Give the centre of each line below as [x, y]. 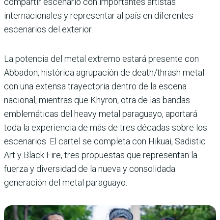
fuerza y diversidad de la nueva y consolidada [90, 169]
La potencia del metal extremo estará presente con [101, 59]
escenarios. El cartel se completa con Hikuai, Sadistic [105, 141]
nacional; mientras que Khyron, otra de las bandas [97, 100]
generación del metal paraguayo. [66, 183]
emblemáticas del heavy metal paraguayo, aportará [101, 114]
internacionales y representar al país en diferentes [99, 16]
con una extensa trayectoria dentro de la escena [95, 86]
